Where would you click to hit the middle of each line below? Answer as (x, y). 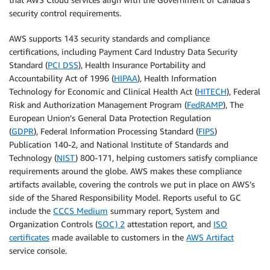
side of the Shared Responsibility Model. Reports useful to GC (125, 197)
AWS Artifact (210, 237)
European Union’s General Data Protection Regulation (110, 118)
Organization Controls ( (53, 224)
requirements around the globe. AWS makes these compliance (125, 171)
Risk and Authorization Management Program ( (98, 104)
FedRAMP (205, 104)
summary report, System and (164, 210)
